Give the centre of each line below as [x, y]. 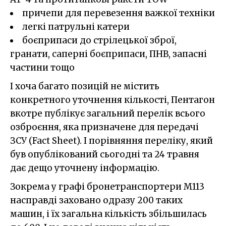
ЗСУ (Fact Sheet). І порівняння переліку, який [111, 140]
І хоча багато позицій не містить [85, 86]
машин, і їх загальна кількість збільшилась [108, 214]
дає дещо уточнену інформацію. [85, 168]
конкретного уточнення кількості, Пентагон [112, 100]
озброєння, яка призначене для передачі [104, 127]
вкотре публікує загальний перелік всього [108, 113]
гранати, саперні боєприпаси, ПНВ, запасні [108, 54]
